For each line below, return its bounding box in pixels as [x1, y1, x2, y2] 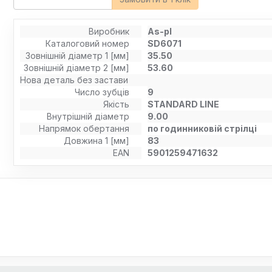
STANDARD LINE [148, 99, 220, 109]
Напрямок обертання [39, 123, 130, 134]
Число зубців [75, 87, 130, 97]
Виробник [89, 26, 130, 36]
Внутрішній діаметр [47, 111, 130, 121]
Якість [103, 99, 130, 109]
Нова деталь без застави [20, 75, 129, 85]
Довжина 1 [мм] [64, 135, 130, 146]
